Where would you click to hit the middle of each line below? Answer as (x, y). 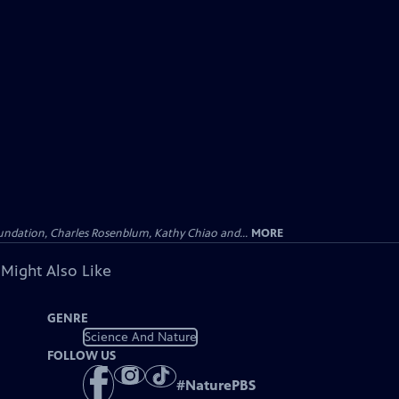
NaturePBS (221, 386)
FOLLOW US (82, 356)
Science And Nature (140, 337)
